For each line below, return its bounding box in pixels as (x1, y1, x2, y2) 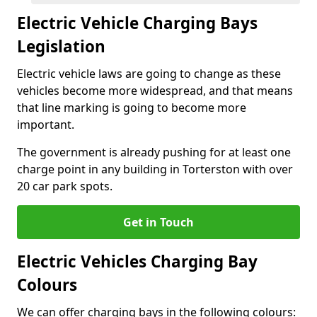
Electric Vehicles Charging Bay (17, 250, 258, 272)
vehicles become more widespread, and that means (17, 83, 293, 98)
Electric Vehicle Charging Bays (17, 12, 258, 34)
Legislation (17, 35, 105, 57)
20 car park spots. (17, 178, 113, 194)
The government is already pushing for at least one (17, 144, 291, 160)
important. (17, 117, 74, 132)
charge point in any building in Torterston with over (17, 161, 293, 177)
